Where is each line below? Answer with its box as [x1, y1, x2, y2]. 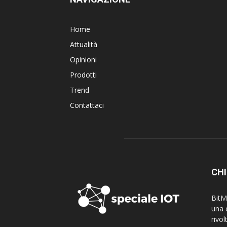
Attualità [70, 40, 97, 49]
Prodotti [70, 70, 97, 80]
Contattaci [70, 100, 104, 110]
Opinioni [70, 55, 97, 64]
